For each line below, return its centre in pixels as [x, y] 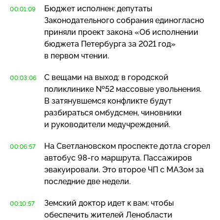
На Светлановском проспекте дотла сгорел [127, 146]
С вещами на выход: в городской [106, 77]
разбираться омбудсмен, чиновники [113, 112]
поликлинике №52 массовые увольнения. [123, 89]
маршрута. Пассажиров [146, 158]
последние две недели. [87, 181]
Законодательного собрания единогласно [124, 20]
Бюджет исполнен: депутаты [98, 8]
